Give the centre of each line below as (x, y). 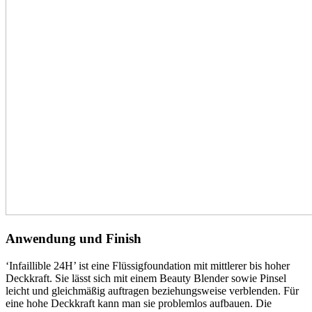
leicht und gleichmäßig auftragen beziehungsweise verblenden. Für (152, 290)
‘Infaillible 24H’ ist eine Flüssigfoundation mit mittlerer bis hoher (148, 265)
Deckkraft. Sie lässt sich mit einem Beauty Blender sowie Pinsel (146, 278)
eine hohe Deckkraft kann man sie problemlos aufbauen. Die (139, 303)
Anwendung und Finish (73, 238)
